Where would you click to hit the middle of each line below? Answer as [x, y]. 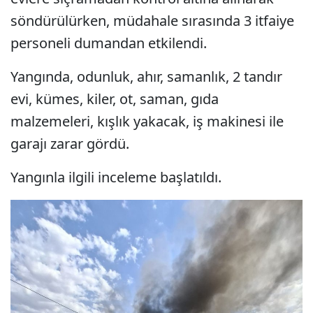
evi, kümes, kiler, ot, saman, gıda [115, 99]
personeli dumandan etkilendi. [109, 43]
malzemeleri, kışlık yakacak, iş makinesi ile [147, 121]
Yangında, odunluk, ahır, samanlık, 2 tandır [146, 76]
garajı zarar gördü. [70, 143]
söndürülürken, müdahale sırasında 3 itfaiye [152, 20]
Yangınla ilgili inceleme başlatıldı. [116, 177]
